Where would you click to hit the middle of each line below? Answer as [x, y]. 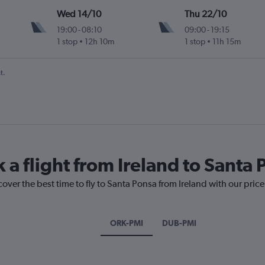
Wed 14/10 [79, 14]
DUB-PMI [179, 223]
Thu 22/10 [205, 14]
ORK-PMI [126, 223]
